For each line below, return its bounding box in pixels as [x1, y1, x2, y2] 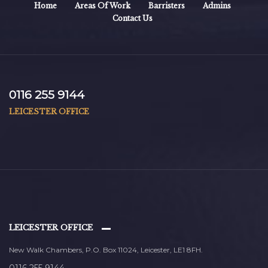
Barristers [148, 1, 185, 11]
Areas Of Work [75, 1, 130, 11]
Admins [203, 1, 231, 11]
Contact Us [112, 14, 153, 23]
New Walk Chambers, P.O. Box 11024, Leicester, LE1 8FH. [9, 245, 203, 255]
